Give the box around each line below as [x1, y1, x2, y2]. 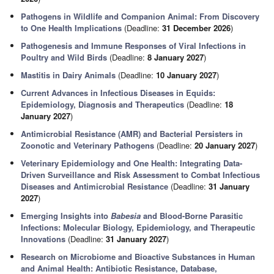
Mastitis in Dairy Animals [21, 69, 116, 81]
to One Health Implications [21, 22, 122, 34]
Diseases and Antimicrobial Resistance [21, 180, 169, 192]
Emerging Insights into [21, 210, 111, 221]
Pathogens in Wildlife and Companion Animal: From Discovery [21, 10, 260, 22]
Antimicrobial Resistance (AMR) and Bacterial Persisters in [21, 128, 243, 139]
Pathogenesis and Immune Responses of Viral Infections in [21, 40, 246, 51]
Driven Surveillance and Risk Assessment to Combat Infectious [21, 169, 261, 180]
